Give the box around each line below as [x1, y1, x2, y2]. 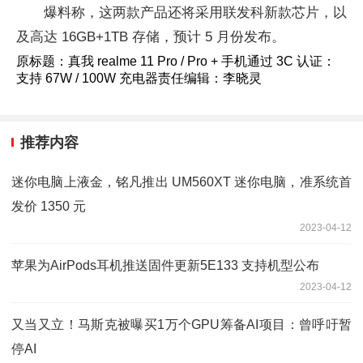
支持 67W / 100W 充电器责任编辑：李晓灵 [16, 70, 262, 85]
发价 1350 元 [11, 199, 86, 214]
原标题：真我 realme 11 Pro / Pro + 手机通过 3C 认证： [16, 53, 335, 68]
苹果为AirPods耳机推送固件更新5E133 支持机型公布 [11, 258, 319, 273]
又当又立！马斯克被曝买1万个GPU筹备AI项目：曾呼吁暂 [11, 318, 352, 332]
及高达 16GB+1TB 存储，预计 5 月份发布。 [16, 28, 285, 45]
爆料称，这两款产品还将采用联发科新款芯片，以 [44, 4, 347, 20]
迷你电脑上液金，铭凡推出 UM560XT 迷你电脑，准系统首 [11, 175, 352, 190]
